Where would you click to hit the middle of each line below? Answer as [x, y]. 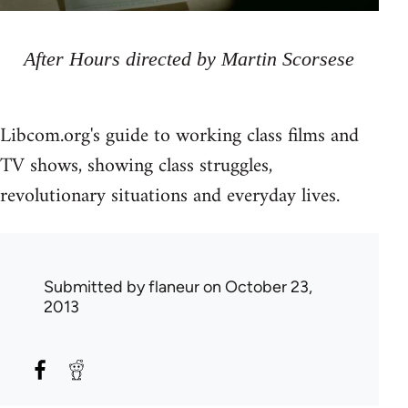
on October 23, [256, 287]
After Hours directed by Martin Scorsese [189, 59]
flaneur [174, 287]
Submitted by [96, 287]
